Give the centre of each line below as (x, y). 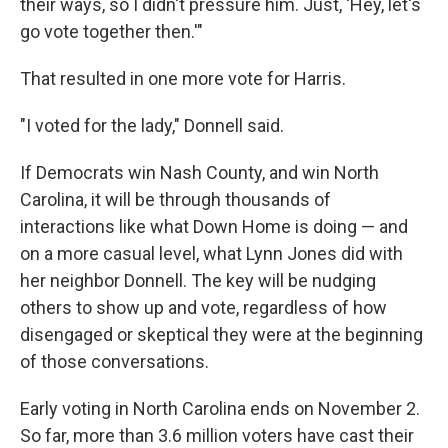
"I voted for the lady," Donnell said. (152, 125)
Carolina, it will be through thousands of (175, 199)
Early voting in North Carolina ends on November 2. (220, 408)
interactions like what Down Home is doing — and (214, 226)
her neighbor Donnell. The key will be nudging (198, 280)
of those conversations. (114, 361)
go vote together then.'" (111, 31)
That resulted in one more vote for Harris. (183, 78)
